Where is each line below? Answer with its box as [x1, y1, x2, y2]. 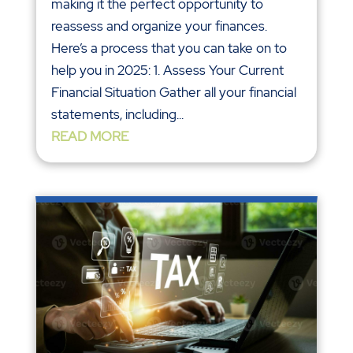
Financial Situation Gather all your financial [50, 84, 296, 102]
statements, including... [50, 106, 184, 124]
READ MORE [50, 128, 128, 146]
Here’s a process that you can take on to [50, 39, 287, 58]
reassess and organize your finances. [50, 17, 267, 35]
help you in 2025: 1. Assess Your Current [50, 61, 284, 80]
